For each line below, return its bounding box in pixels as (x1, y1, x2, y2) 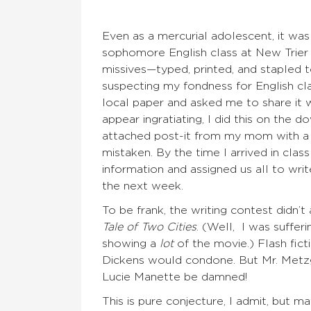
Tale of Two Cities (102, 221, 196, 233)
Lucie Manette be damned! (102, 271, 247, 283)
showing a (102, 237, 160, 249)
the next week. (102, 180, 183, 192)
